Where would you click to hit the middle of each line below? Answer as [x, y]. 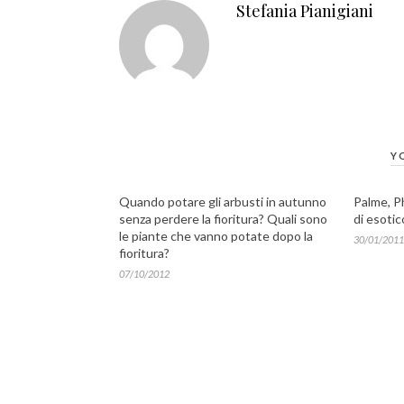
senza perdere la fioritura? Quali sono [223, 219]
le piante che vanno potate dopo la [216, 236]
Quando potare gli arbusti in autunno [223, 202]
